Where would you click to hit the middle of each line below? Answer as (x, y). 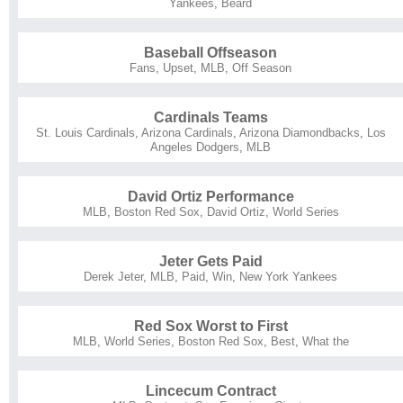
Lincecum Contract (210, 390)
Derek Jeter (113, 276)
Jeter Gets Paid (210, 261)
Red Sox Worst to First (210, 326)
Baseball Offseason (210, 52)
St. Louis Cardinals (85, 132)
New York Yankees (288, 276)
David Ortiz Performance (210, 196)
